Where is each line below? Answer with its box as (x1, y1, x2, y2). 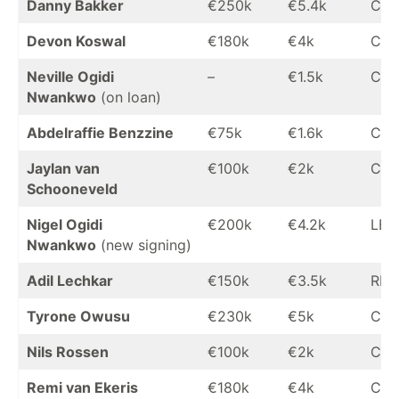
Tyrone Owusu (27, 307, 130, 325)
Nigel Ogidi (27, 216, 102, 233)
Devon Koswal (27, 32, 126, 50)
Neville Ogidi (27, 68, 114, 85)
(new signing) (96, 236, 191, 254)
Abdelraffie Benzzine (27, 124, 174, 142)
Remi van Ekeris (27, 379, 138, 396)
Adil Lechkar (27, 272, 113, 289)
